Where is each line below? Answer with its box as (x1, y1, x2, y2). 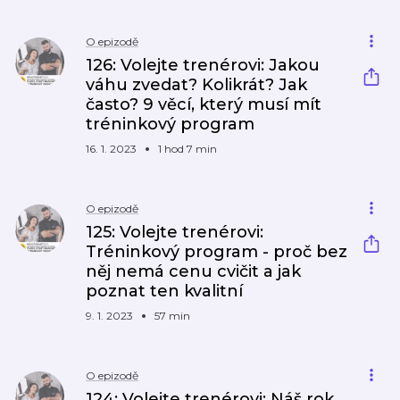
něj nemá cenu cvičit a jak (86, 262, 301, 281)
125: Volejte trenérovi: (86, 222, 263, 242)
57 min (154, 309, 190, 322)
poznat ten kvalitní (86, 281, 243, 301)
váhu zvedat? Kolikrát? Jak (86, 75, 307, 95)
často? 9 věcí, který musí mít (86, 95, 321, 114)
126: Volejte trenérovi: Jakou (86, 55, 320, 75)
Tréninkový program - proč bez (86, 242, 347, 262)
